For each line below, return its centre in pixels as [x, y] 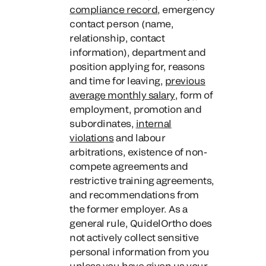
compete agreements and [129, 166]
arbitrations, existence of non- [138, 152]
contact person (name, [122, 23]
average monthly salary [122, 95]
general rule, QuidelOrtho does [141, 223]
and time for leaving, [117, 80]
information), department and [138, 52]
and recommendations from [134, 194]
